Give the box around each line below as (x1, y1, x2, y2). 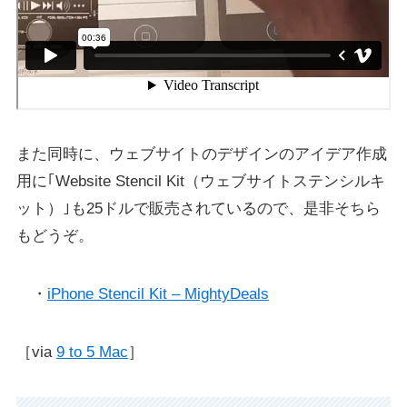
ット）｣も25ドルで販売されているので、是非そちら (15, 200, 381, 218)
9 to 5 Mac (55, 343, 128, 362)
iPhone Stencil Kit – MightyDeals (46, 285, 269, 303)
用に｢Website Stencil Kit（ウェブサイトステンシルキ (15, 173, 385, 191)
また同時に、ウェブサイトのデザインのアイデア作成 (15, 145, 387, 164)
